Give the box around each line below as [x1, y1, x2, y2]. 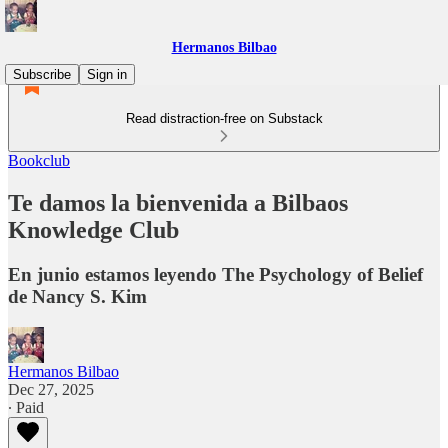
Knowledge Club [8, 216, 179, 243]
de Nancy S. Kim [8, 285, 147, 307]
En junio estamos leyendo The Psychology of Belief [8, 263, 423, 285]
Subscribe [13, 67, 71, 82]
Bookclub [8, 152, 70, 169]
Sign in [87, 67, 127, 82]
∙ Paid [8, 398, 44, 416]
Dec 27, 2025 [8, 380, 94, 398]
